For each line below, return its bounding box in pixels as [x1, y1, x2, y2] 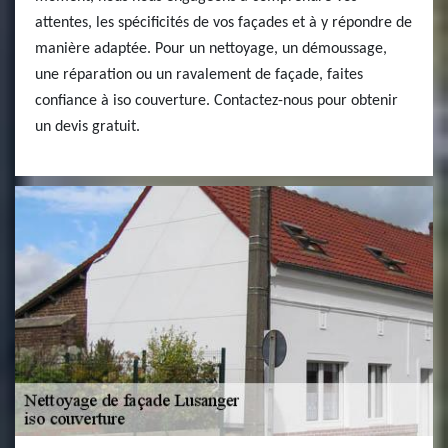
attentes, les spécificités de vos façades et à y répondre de [35, 15, 412, 31]
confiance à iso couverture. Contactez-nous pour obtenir [35, 93, 398, 109]
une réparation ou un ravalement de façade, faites [35, 67, 363, 83]
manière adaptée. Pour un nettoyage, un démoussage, [35, 41, 387, 57]
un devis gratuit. [35, 119, 140, 135]
